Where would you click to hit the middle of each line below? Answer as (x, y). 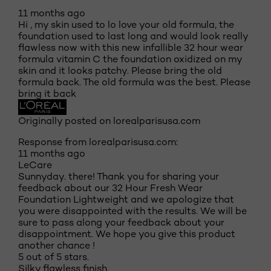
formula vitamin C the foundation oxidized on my (130, 59)
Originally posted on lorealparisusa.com (109, 121)
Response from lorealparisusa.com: (98, 142)
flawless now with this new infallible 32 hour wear (131, 47)
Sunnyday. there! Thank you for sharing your (119, 176)
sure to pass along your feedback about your (121, 222)
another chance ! (57, 245)
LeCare (35, 165)
